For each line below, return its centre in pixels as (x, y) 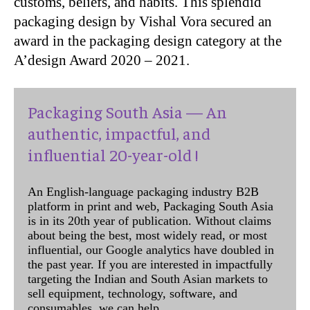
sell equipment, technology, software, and (133, 293)
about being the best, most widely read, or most (147, 235)
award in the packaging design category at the (148, 40)
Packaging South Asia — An (127, 111)
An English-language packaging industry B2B (143, 191)
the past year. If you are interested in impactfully (150, 264)
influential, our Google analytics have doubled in (151, 249)
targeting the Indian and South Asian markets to (148, 279)
